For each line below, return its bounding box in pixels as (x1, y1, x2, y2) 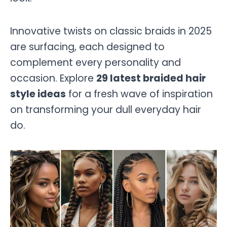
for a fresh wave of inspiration (66, 87, 213, 101)
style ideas (10, 87, 66, 101)
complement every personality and (10, 55, 181, 69)
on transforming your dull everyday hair (10, 102, 201, 117)
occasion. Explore (10, 71, 96, 85)
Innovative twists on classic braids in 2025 (10, 24, 212, 38)
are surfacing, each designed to (10, 40, 165, 54)
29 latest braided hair (96, 71, 206, 85)
